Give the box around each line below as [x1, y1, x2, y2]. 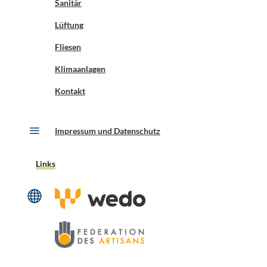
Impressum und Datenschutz [54, 126, 160, 136]
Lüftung [54, 20, 83, 30]
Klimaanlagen [54, 64, 105, 74]
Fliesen [54, 42, 81, 52]
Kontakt [54, 86, 85, 97]
